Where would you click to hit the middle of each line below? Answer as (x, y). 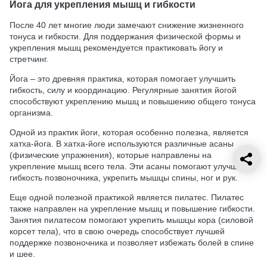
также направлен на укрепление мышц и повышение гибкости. (132, 209)
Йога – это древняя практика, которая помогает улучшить (122, 79)
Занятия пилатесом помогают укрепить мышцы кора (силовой (131, 220)
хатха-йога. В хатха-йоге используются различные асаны (122, 144)
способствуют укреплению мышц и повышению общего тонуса (133, 102)
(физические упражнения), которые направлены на (111, 155)
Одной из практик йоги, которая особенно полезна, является (129, 133)
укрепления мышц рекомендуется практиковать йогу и (116, 48)
